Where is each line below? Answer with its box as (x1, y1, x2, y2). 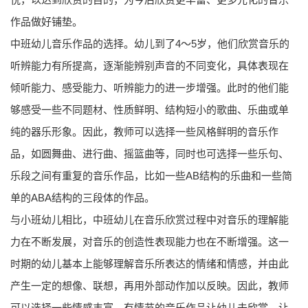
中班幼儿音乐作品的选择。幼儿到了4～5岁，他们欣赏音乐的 (10, 38, 289, 49)
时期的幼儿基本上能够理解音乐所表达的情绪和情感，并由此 (10, 258, 289, 269)
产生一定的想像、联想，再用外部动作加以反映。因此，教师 (10, 280, 289, 291)
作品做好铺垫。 (10, 16, 82, 27)
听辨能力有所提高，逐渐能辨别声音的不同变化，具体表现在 (10, 60, 289, 71)
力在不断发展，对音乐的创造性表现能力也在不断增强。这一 (10, 236, 289, 247)
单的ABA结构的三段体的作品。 (10, 192, 155, 203)
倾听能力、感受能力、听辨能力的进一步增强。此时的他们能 (10, 82, 289, 93)
